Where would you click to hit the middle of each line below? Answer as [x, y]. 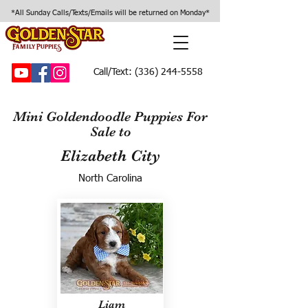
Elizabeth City [110, 156]
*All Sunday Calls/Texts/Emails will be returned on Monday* [110, 13]
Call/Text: [113, 72]
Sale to [110, 132]
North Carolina [110, 178]
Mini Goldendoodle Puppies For [110, 117]
